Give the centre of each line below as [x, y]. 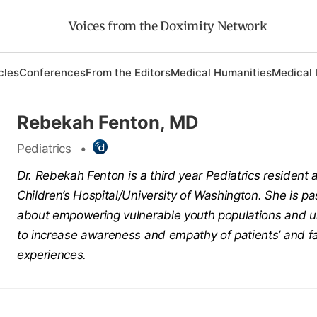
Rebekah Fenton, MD [108, 122]
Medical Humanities [221, 73]
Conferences [52, 73]
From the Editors [128, 73]
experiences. [52, 254]
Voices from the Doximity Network [167, 26]
